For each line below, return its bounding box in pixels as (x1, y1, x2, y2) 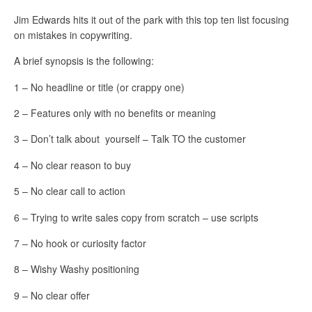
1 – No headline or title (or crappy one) (14, 79, 185, 94)
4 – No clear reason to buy (14, 157, 131, 172)
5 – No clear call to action (14, 184, 125, 198)
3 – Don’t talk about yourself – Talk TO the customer (14, 132, 246, 146)
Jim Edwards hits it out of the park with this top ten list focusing (14, 12, 289, 26)
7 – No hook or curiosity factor (14, 235, 146, 250)
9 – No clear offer (14, 288, 90, 302)
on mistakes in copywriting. (14, 27, 138, 42)
